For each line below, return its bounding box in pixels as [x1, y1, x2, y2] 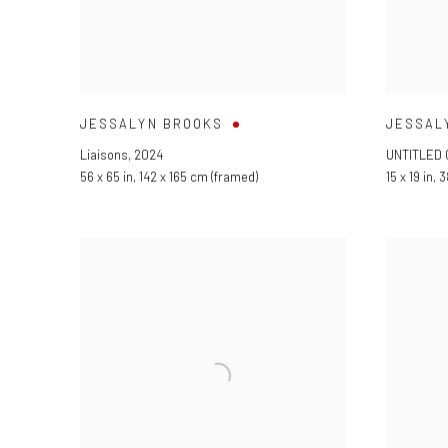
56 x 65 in [80, 168, 133, 185]
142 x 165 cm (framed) [139, 168, 258, 185]
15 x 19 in [386, 168, 433, 185]
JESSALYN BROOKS [80, 115, 224, 132]
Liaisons [80, 146, 128, 163]
